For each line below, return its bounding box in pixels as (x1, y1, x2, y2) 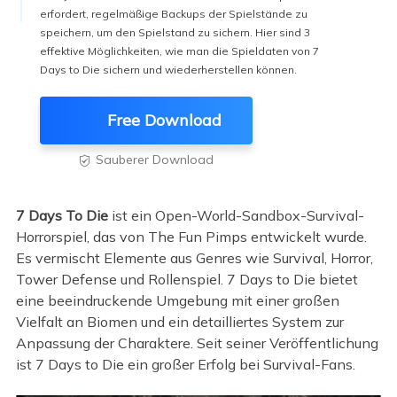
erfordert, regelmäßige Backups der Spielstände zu (39, 6, 307, 20)
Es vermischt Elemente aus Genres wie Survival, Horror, (15, 249, 373, 268)
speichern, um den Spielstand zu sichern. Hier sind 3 (39, 25, 310, 39)
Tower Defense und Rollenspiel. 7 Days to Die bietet (15, 270, 358, 289)
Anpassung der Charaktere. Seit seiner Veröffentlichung (15, 334, 378, 353)
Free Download (107, 110, 222, 130)
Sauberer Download (95, 152, 214, 167)
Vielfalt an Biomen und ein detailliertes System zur (15, 313, 344, 331)
